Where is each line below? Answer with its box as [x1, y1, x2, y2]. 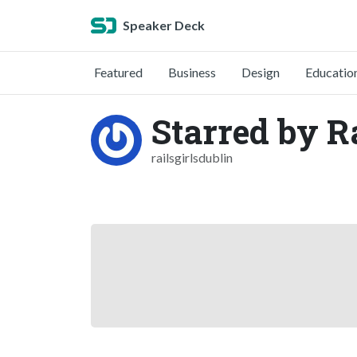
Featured [94, 65, 143, 80]
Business [168, 65, 216, 80]
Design [241, 65, 280, 80]
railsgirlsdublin [151, 150, 233, 165]
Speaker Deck [123, 18, 205, 33]
